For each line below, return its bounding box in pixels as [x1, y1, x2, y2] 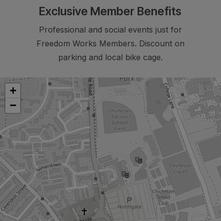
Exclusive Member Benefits [39, 4, 182, 19]
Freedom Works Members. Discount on [36, 38, 184, 49]
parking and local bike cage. [58, 52, 163, 63]
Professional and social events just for [38, 25, 182, 35]
